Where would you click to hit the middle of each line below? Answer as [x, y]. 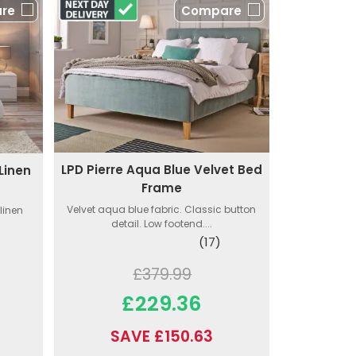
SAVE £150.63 [161, 337]
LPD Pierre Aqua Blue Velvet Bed [161, 170]
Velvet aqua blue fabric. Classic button [162, 210]
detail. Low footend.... [161, 224]
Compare [211, 11]
